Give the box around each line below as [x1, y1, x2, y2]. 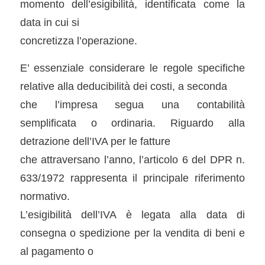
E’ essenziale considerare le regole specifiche [20, 62, 245, 75]
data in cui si [20, 15, 79, 28]
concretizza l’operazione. [20, 34, 137, 47]
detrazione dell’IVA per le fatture [20, 135, 170, 148]
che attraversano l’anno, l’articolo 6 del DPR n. [20, 153, 245, 166]
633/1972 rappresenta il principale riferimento [20, 172, 245, 185]
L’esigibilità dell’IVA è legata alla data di [20, 208, 245, 221]
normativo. [20, 190, 70, 203]
